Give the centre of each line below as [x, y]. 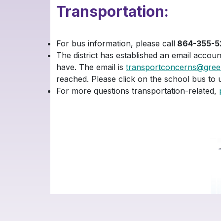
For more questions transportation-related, [138, 91]
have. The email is [91, 67]
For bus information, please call [116, 43]
